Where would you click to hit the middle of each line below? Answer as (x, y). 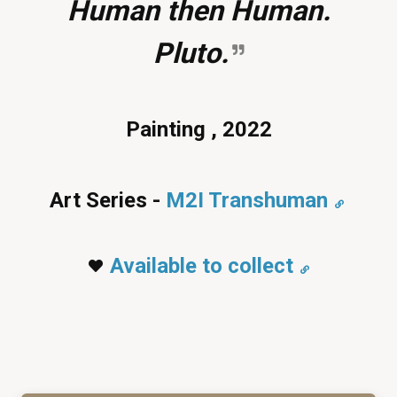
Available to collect (201, 265)
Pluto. (191, 53)
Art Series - (108, 200)
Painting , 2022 (198, 129)
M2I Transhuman (247, 200)
